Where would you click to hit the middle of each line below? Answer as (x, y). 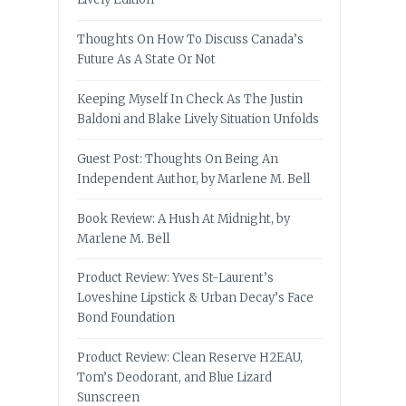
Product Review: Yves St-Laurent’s (175, 278)
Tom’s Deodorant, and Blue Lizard (174, 378)
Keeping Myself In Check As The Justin (190, 99)
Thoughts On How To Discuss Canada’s (190, 40)
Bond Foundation (126, 318)
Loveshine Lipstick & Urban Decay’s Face (195, 298)
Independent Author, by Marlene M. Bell (193, 179)
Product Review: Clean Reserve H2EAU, (190, 358)
